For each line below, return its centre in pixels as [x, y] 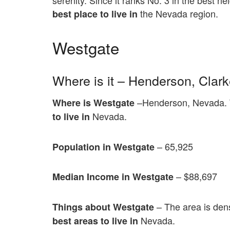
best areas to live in [97, 221]
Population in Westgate [103, 147]
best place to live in [96, 14]
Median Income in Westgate [113, 177]
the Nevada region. [179, 14]
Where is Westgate [93, 103]
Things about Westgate [103, 207]
